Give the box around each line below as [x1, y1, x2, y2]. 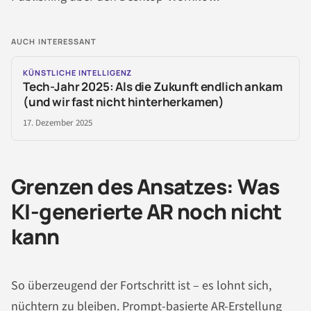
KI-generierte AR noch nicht [11, 197, 282, 226]
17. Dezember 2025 [23, 117, 92, 130]
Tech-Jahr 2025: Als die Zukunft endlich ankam [23, 78, 283, 95]
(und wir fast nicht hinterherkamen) [23, 94, 225, 110]
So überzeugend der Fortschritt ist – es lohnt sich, [11, 276, 271, 294]
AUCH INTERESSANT [11, 36, 97, 47]
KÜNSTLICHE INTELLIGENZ [23, 67, 133, 78]
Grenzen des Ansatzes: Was [11, 172, 279, 201]
